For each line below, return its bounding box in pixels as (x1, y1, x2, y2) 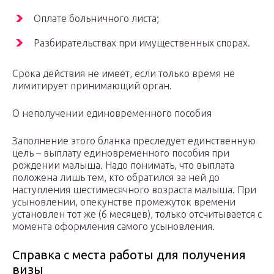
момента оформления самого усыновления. (12, 221, 215, 232)
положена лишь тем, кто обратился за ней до (12, 172, 220, 183)
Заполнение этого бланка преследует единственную (12, 135, 256, 147)
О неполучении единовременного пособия (12, 108, 212, 119)
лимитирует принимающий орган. (12, 80, 172, 92)
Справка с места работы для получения (12, 248, 246, 262)
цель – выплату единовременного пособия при (12, 147, 229, 159)
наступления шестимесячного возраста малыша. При (12, 184, 256, 196)
